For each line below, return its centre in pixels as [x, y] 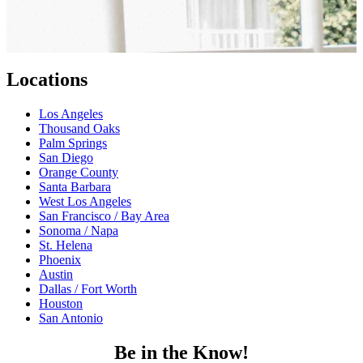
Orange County [79, 173]
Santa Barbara [75, 187]
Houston [61, 304]
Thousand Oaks [79, 129]
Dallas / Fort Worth [88, 289]
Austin [56, 275]
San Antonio [71, 318]
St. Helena [66, 246]
